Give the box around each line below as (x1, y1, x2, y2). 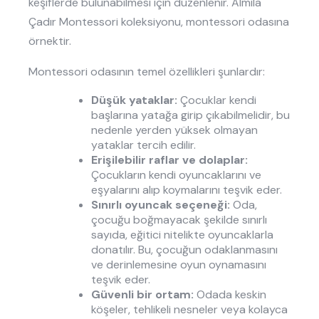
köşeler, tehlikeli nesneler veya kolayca (91, 302, 288, 318)
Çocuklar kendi (177, 93, 256, 108)
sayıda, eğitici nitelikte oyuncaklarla (91, 227, 273, 243)
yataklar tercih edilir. (91, 137, 196, 153)
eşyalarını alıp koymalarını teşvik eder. (91, 182, 282, 198)
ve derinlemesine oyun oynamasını (91, 257, 266, 273)
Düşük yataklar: (91, 93, 177, 108)
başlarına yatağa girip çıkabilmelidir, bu (91, 108, 290, 123)
